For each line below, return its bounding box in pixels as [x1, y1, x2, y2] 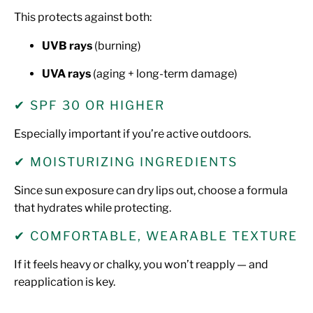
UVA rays [42, 66, 91, 80]
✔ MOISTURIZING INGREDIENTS [14, 154, 238, 169]
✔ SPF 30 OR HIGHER [14, 97, 165, 112]
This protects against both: [14, 10, 152, 24]
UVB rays [42, 38, 92, 52]
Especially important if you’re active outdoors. [14, 126, 251, 140]
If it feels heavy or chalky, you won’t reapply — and [14, 257, 268, 271]
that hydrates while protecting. [14, 201, 171, 214]
